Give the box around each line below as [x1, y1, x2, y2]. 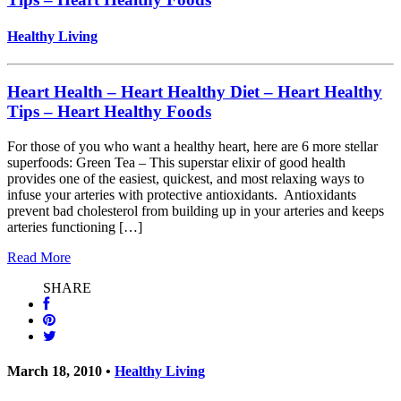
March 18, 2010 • [7, 363, 115, 380]
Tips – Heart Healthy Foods [7, 102, 211, 122]
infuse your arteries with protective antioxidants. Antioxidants [7, 186, 356, 202]
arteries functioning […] [7, 218, 142, 235]
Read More [7, 249, 71, 265]
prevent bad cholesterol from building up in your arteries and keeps [7, 202, 384, 218]
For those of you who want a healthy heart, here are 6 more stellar [7, 138, 378, 154]
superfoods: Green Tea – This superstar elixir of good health [7, 154, 346, 170]
